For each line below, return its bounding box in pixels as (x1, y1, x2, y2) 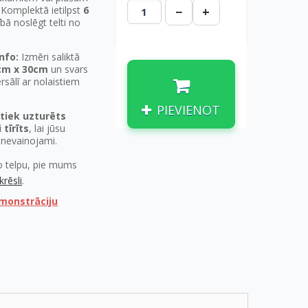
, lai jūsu (29, 122, 65, 135)
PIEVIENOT (157, 102, 221, 118)
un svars (48, 63, 88, 76)
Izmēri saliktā (19, 50, 80, 63)
